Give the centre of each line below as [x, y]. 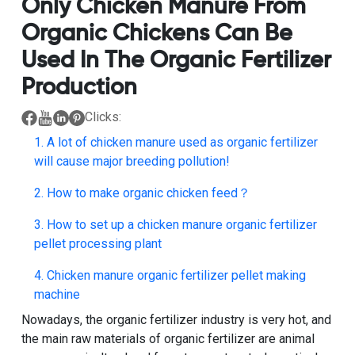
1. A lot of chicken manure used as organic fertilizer [176, 142]
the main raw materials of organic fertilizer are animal [168, 338]
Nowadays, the [63, 319]
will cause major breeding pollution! [132, 161]
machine [57, 294]
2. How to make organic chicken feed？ [142, 193]
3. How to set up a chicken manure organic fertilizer [175, 224]
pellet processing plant [97, 243]
